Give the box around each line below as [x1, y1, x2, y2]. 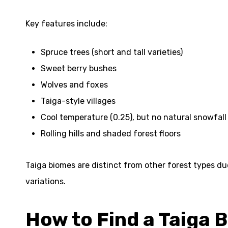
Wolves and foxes [41, 80, 108, 90]
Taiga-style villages [41, 96, 116, 106]
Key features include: [25, 19, 107, 28]
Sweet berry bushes [41, 64, 117, 73]
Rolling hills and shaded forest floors [41, 129, 181, 138]
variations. [25, 177, 66, 186]
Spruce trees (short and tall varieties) [41, 47, 183, 57]
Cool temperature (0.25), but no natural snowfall [41, 112, 226, 122]
